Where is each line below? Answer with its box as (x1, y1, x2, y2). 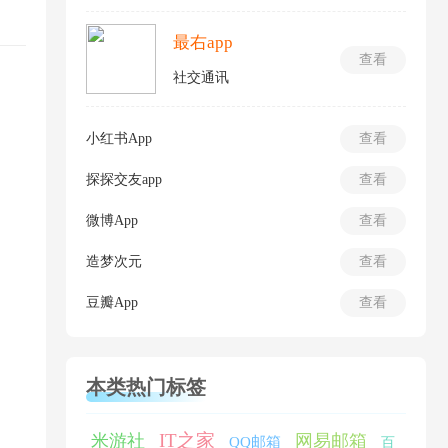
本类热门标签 (86, 376, 206, 398)
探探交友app (86, 172, 162, 187)
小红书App (86, 131, 152, 146)
